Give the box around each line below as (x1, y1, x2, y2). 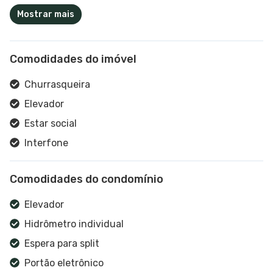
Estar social (24, 117, 77, 129)
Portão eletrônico (24, 257, 104, 269)
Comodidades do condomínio (10, 172, 163, 186)
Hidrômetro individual (24, 218, 124, 230)
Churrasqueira (24, 78, 90, 90)
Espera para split (24, 237, 99, 249)
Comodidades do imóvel (10, 52, 136, 66)
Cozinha (24, 156, 62, 168)
